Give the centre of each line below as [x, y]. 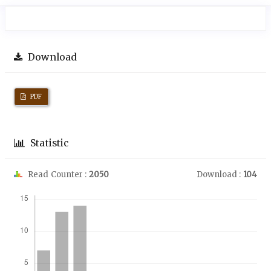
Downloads [47, 188]
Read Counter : [57, 174]
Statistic [48, 143]
